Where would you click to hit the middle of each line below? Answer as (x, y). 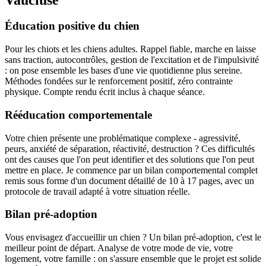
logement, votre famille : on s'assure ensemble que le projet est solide (133, 259)
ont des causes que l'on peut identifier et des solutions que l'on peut (129, 159)
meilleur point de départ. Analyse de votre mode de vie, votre (119, 248)
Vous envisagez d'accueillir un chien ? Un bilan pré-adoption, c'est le (133, 237)
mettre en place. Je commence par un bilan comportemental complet (131, 170)
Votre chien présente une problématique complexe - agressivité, (123, 138)
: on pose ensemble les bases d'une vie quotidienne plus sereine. (123, 71)
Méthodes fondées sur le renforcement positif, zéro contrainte (119, 81)
